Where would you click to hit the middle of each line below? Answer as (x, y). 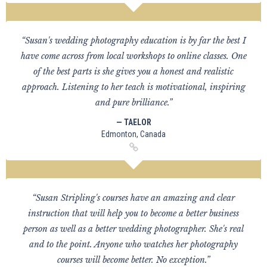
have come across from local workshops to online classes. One (133, 56)
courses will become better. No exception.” (133, 260)
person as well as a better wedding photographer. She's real (133, 229)
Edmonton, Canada (133, 134)
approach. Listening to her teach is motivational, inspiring (133, 87)
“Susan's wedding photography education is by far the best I (133, 41)
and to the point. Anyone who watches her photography (133, 244)
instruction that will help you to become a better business (133, 213)
